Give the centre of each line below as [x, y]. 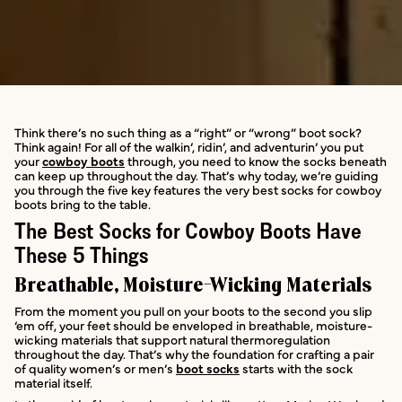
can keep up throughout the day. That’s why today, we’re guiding [197, 175]
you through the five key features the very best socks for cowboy [198, 190]
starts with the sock [296, 368]
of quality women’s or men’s [95, 368]
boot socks [208, 368]
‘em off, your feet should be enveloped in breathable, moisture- [193, 325]
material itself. [53, 383]
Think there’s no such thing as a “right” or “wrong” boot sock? [188, 132]
